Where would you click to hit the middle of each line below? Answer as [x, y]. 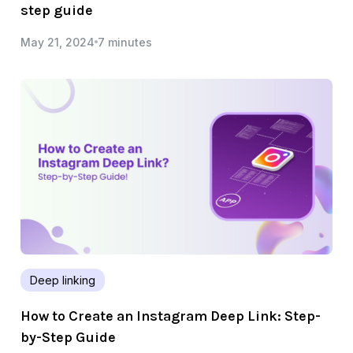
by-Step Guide [68, 337]
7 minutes [125, 42]
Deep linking [63, 280]
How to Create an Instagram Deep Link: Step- [171, 316]
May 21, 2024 [58, 42]
